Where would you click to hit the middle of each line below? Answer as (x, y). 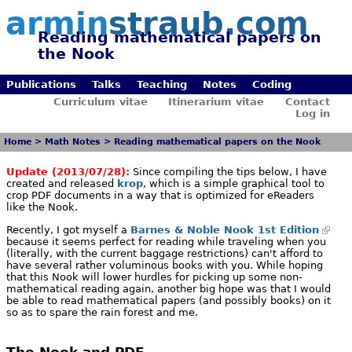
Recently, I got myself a (68, 229)
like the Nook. (42, 207)
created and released (62, 184)
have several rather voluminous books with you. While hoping (165, 265)
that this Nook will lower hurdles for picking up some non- (154, 277)
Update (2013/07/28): (68, 172)
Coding (271, 84)
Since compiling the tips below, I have (228, 172)
